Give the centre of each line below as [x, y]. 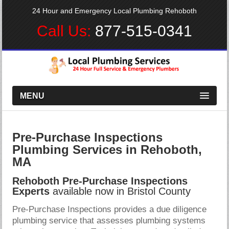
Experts [31, 191]
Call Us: [66, 31]
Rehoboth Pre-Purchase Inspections [100, 181]
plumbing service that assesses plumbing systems [109, 220]
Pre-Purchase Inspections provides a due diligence [110, 209]
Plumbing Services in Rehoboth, [107, 149]
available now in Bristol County [120, 191]
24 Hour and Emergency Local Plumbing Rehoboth [114, 11]
